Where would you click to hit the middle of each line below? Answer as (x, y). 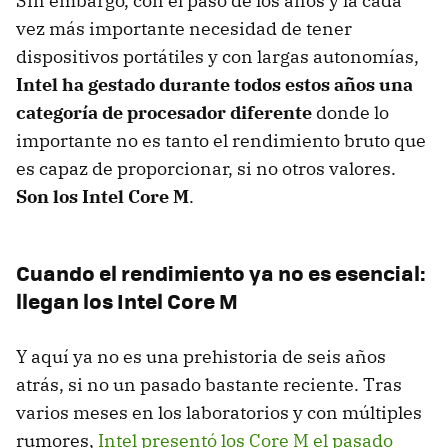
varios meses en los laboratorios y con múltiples (219, 412)
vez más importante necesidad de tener (184, 28)
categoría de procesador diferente (164, 112)
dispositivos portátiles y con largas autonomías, (217, 56)
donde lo (350, 112)
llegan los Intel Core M (127, 300)
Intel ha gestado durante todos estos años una (214, 84)
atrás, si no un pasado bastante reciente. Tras (209, 384)
